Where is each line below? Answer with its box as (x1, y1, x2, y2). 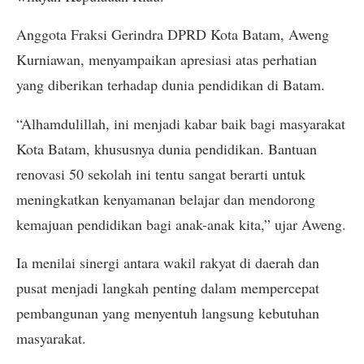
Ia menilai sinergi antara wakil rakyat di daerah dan (16, 252, 319, 272)
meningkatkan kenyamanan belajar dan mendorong (16, 188, 315, 209)
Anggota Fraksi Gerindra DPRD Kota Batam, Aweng (16, 24, 329, 45)
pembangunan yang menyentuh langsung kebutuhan (16, 302, 319, 323)
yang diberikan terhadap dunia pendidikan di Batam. (16, 75, 325, 95)
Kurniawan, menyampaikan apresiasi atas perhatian (16, 50, 317, 70)
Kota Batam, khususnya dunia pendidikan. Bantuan (16, 138, 317, 158)
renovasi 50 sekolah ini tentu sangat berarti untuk (16, 163, 305, 184)
